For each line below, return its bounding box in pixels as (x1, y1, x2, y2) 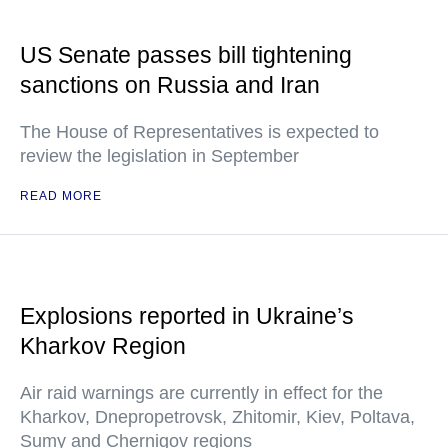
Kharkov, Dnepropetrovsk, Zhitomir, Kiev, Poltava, (20, 407, 415, 428)
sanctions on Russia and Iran (20, 72, 320, 99)
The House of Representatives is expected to (20, 122, 379, 143)
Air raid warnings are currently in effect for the (20, 383, 383, 404)
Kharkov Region (20, 333, 186, 360)
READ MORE (20, 189, 102, 204)
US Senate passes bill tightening (20, 42, 352, 69)
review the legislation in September (20, 146, 299, 167)
